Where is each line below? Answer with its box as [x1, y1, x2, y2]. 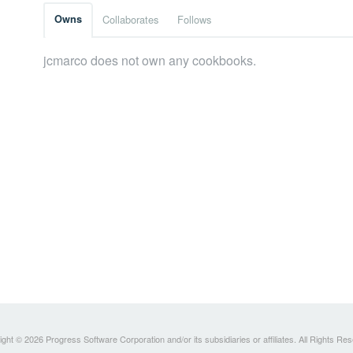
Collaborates [102, 12, 158, 28]
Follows [177, 12, 211, 28]
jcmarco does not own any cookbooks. [43, 51, 256, 70]
